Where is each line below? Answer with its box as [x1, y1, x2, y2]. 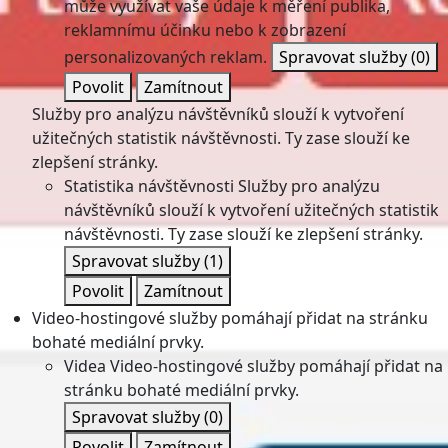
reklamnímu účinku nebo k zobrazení [64, 19, 346, 41]
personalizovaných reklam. [64, 46, 267, 68]
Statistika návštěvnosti [64, 175, 234, 197]
